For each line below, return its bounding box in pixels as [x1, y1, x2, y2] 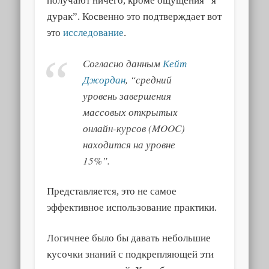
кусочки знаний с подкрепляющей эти [47, 249, 214, 261]
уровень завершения [83, 89, 172, 103]
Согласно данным [83, 56, 163, 71]
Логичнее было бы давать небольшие [47, 232, 211, 244]
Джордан [83, 73, 126, 87]
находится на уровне [83, 138, 176, 152]
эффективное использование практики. [47, 202, 217, 214]
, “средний [125, 73, 172, 87]
